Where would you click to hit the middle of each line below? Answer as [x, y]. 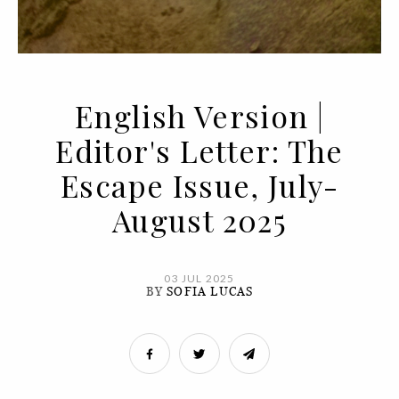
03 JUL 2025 [199, 278]
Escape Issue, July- [199, 185]
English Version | [199, 116]
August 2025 [199, 220]
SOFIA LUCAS [210, 292]
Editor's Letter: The [199, 151]
